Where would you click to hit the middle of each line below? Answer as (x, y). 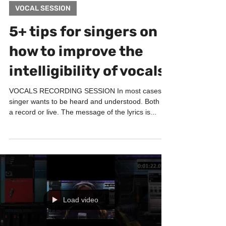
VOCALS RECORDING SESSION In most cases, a (89, 111)
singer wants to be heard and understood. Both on (89, 122)
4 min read (68, 13)
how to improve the (76, 71)
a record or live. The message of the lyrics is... (83, 132)
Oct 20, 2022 (26, 13)
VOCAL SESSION (43, 29)
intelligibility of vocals (87, 91)
